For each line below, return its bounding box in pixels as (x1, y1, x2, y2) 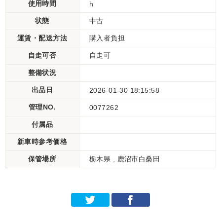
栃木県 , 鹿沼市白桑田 (89, 155, 160, 163)
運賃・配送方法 (17, 34, 67, 42)
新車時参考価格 (17, 138, 67, 146)
